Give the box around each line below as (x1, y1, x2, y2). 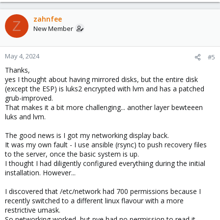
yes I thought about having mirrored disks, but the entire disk (5, 75, 198, 84)
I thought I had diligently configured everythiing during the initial (5, 159, 205, 168)
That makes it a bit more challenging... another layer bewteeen (5, 103, 203, 112)
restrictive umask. (5, 205, 60, 215)
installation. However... (5, 168, 76, 177)
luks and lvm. (5, 112, 46, 121)
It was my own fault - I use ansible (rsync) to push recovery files (5, 140, 207, 149)
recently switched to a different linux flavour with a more (5, 196, 184, 205)
